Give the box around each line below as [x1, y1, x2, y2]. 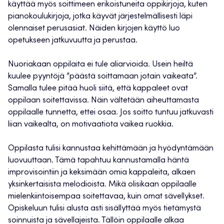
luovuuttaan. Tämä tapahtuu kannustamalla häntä [8, 156, 189, 165]
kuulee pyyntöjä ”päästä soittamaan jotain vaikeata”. [8, 72, 197, 81]
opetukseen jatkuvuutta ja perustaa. [8, 36, 137, 45]
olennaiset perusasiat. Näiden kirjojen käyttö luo [8, 24, 180, 33]
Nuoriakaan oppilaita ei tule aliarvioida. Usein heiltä [8, 60, 193, 69]
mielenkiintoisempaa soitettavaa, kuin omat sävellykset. [8, 192, 204, 201]
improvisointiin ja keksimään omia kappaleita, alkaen [8, 168, 195, 177]
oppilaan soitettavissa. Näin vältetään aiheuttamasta [8, 96, 199, 105]
